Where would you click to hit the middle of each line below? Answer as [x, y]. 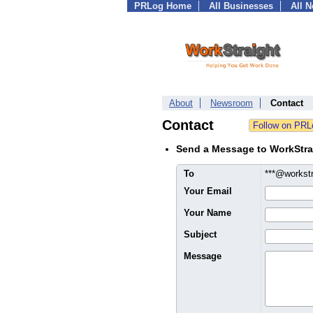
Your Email [208, 191]
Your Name [208, 213]
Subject [200, 234]
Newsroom [232, 103]
